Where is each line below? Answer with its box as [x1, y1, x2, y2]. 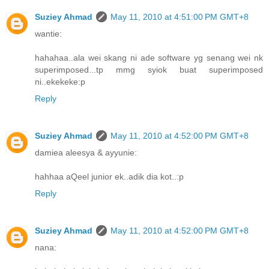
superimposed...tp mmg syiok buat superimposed [35, 65, 263, 75]
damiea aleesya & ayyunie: [35, 148, 137, 158]
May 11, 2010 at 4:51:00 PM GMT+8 [110, 12, 249, 22]
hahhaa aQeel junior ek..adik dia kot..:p [35, 172, 184, 182]
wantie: [35, 29, 62, 39]
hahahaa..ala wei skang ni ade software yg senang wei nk [35, 53, 263, 63]
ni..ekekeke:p [35, 77, 85, 87]
